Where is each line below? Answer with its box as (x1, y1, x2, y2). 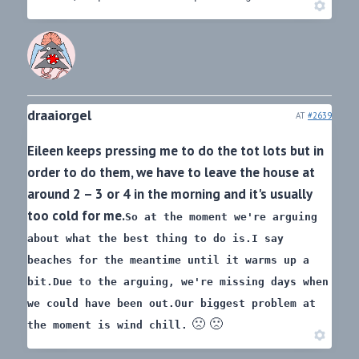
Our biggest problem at (175, 297, 316, 310)
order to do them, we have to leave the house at (27, 163, 315, 182)
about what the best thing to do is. (27, 232, 252, 245)
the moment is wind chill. (27, 319, 188, 332)
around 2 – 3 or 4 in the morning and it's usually (27, 185, 312, 204)
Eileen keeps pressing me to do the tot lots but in (27, 142, 324, 160)
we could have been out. (27, 297, 175, 310)
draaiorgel (27, 106, 91, 125)
